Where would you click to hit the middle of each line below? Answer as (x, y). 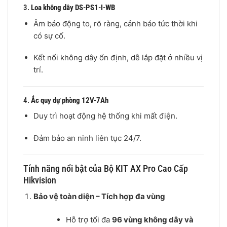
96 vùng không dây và (153, 220)
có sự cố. (49, 35)
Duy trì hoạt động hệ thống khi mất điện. (105, 116)
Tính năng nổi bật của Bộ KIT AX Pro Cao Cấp (106, 168)
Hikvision (40, 180)
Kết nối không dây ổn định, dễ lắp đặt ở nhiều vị (118, 58)
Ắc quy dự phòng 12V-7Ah (70, 100)
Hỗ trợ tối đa (89, 220)
